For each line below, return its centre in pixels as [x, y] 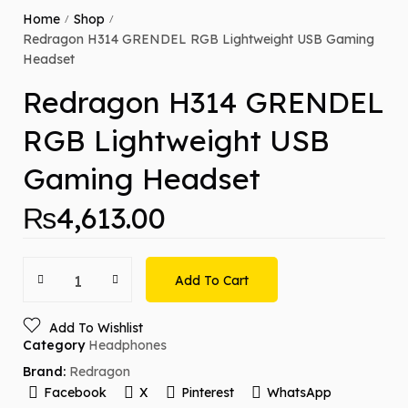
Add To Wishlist [96, 327]
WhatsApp [299, 392]
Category [54, 345]
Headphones [127, 345]
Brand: [46, 372]
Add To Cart [212, 280]
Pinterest [207, 392]
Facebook [75, 392]
